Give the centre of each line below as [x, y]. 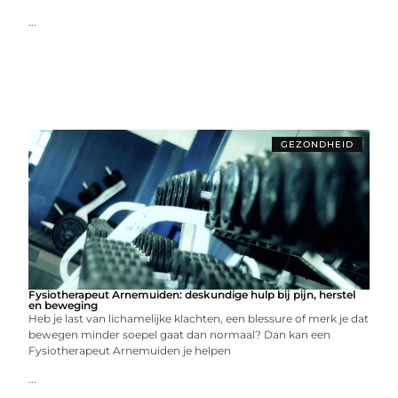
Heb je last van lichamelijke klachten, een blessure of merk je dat [199, 318]
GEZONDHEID [317, 144]
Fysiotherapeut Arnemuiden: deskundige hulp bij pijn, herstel [192, 295]
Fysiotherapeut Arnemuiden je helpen [130, 350]
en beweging [64, 305]
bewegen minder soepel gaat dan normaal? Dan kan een [180, 334]
